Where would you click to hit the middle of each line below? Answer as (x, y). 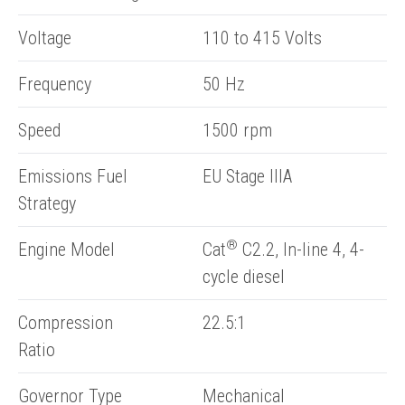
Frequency (55, 84)
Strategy (47, 203)
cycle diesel (244, 277)
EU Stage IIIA (247, 176)
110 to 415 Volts (262, 38)
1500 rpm (237, 130)
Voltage (45, 38)
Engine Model (66, 250)
